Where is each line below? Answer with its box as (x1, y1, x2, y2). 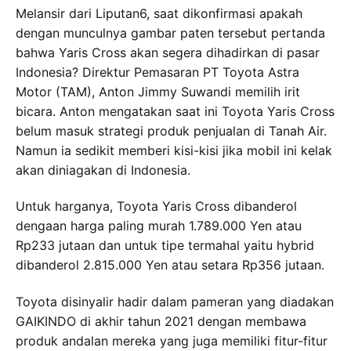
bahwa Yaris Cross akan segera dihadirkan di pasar (16, 44, 320, 60)
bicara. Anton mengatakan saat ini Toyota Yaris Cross (16, 103, 335, 119)
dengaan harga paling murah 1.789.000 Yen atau (16, 218, 302, 234)
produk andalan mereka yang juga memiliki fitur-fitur (16, 333, 327, 349)
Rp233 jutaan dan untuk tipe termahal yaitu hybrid (16, 237, 314, 254)
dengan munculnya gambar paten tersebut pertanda (16, 24, 325, 41)
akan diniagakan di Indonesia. (16, 161, 190, 178)
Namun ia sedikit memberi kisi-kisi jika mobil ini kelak (16, 142, 332, 158)
